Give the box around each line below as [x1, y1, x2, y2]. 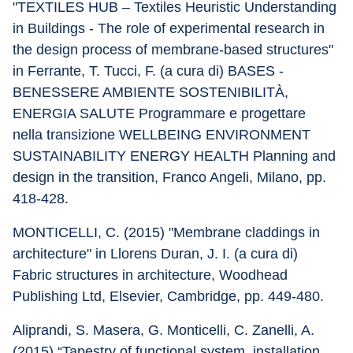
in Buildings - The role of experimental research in [13, 20, 329, 36]
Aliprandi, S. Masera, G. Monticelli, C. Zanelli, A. [13, 322, 318, 338]
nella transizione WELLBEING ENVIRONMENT [13, 127, 314, 143]
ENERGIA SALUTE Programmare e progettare [13, 106, 310, 121]
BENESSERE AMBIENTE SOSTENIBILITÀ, [13, 84, 292, 100]
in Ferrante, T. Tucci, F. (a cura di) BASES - [13, 63, 288, 79]
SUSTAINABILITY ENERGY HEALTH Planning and [13, 148, 340, 164]
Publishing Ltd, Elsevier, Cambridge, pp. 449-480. [13, 288, 324, 304]
